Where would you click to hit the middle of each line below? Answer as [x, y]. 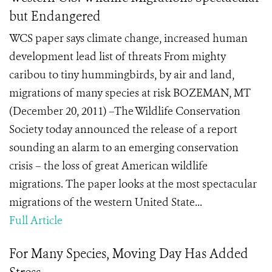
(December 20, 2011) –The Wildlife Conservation [125, 111]
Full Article [36, 220]
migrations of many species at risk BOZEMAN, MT [130, 93]
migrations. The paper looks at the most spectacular [133, 184]
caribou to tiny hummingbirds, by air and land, [122, 75]
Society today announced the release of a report [123, 129]
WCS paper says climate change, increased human [128, 38]
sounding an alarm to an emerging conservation [124, 148]
